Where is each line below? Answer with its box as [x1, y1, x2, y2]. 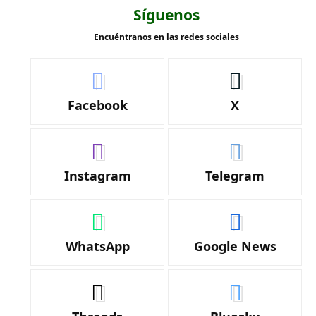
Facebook [67, 97, 128, 114]
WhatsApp [65, 238, 130, 255]
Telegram [205, 167, 265, 184]
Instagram [63, 167, 131, 184]
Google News [193, 238, 276, 255]
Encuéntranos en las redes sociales [93, 31, 239, 43]
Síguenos [133, 5, 200, 25]
